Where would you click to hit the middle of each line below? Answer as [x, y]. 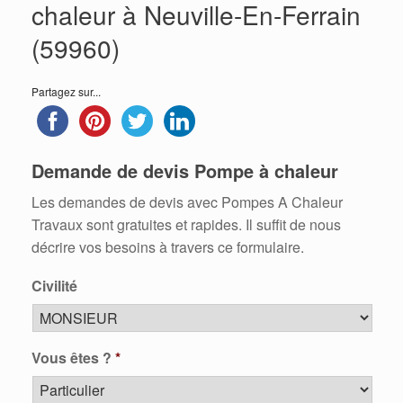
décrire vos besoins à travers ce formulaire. [168, 247]
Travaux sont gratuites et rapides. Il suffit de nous [186, 224]
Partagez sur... [66, 91]
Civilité [54, 286]
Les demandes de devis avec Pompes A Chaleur [187, 202]
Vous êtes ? [72, 358]
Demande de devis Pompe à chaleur [185, 170]
